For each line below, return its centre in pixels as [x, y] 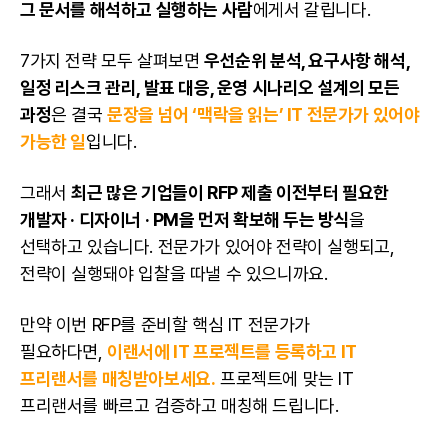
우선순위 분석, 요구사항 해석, [307, 60]
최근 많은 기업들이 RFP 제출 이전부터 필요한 [230, 192]
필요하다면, [64, 351]
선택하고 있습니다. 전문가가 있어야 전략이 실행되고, [207, 246]
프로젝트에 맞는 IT [284, 378]
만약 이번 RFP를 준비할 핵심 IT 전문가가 [165, 324]
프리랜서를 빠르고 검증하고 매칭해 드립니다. [179, 405]
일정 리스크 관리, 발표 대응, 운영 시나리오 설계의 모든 [210, 87]
